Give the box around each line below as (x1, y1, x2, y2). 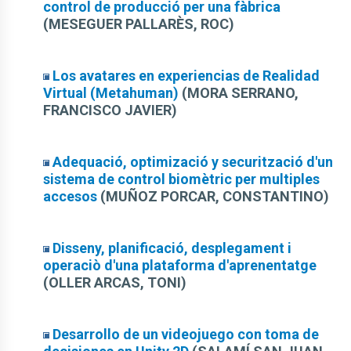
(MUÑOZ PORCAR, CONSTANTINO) (97, 188, 329, 204)
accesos (43, 188, 97, 204)
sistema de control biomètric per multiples (43, 171, 320, 187)
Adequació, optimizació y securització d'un (52, 154, 333, 170)
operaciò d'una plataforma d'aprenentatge (43, 257, 317, 273)
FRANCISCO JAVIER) (43, 102, 177, 118)
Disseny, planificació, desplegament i (52, 240, 291, 256)
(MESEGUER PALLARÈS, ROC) (43, 16, 234, 32)
